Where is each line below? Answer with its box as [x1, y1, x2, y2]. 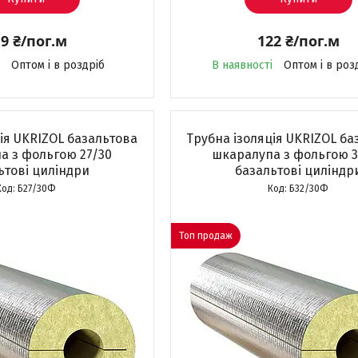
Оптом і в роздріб [10, 58, 105, 72]
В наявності [211, 58, 272, 72]
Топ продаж [179, 230, 233, 241]
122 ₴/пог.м [257, 31, 340, 50]
